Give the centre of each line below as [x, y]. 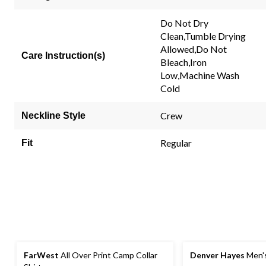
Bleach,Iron [183, 62]
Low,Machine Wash [200, 75]
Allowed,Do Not [194, 49]
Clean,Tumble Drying [203, 36]
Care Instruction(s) [63, 55]
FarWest [41, 255]
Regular [176, 142]
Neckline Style [53, 115]
